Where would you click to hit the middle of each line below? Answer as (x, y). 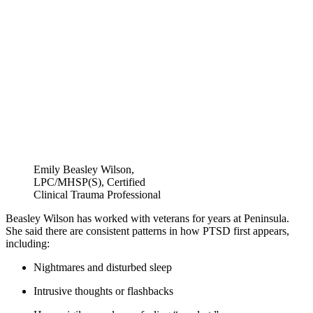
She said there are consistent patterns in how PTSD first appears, (147, 231)
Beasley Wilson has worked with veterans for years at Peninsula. (147, 219)
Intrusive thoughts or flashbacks (105, 291)
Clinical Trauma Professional (97, 195)
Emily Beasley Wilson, (84, 170)
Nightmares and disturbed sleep (104, 268)
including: (29, 244)
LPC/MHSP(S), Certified (89, 182)
